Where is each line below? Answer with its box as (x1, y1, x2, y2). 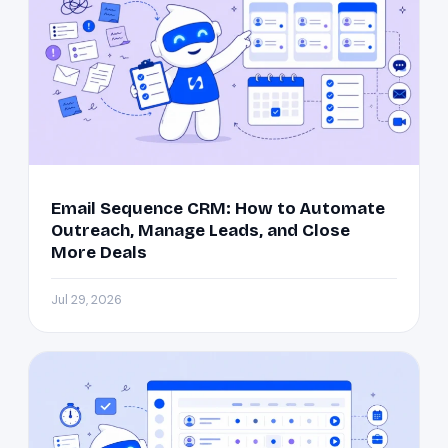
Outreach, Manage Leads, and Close (51, 220, 350, 242)
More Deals (51, 242, 147, 264)
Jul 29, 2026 (51, 292, 122, 309)
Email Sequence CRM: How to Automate (51, 198, 385, 220)
